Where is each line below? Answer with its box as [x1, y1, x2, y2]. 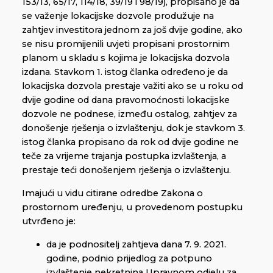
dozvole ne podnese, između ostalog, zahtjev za [22, 108, 237, 120]
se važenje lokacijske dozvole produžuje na [22, 10, 214, 22]
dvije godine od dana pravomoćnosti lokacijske [22, 94, 230, 106]
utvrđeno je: [22, 216, 76, 227]
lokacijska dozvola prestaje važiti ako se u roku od [22, 80, 243, 92]
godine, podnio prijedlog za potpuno [46, 252, 212, 264]
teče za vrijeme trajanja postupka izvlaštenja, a [22, 151, 226, 162]
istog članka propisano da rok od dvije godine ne [22, 136, 239, 148]
